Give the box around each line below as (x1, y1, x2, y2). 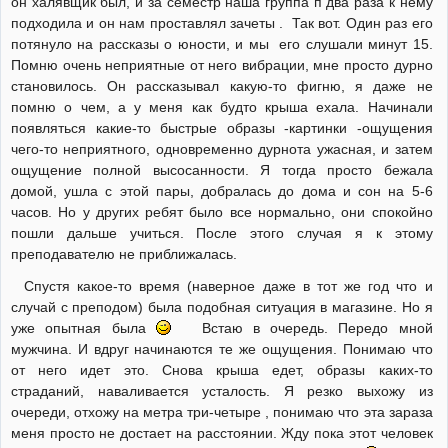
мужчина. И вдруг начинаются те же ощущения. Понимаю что (11, 341, 433, 358)
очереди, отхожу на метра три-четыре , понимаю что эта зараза (11, 404, 433, 421)
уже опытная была (11, 320, 156, 337)
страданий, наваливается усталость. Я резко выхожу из (11, 383, 433, 400)
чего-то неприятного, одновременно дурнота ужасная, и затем (11, 141, 433, 157)
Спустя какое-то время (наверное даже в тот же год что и (23, 278, 433, 295)
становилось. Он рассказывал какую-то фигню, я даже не (11, 78, 433, 94)
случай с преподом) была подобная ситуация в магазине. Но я (11, 299, 433, 316)
